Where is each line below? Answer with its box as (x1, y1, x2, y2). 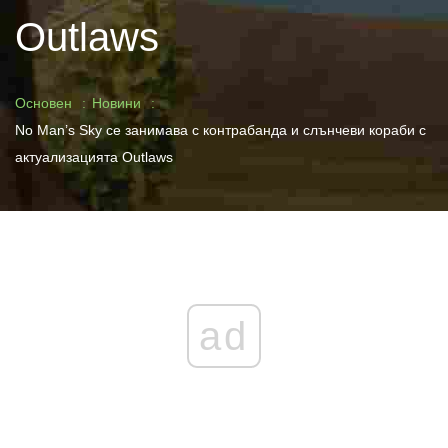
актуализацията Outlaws (15, 149, 173, 165)
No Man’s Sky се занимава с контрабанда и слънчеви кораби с (15, 122, 426, 138)
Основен (15, 95, 72, 111)
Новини (92, 95, 141, 111)
